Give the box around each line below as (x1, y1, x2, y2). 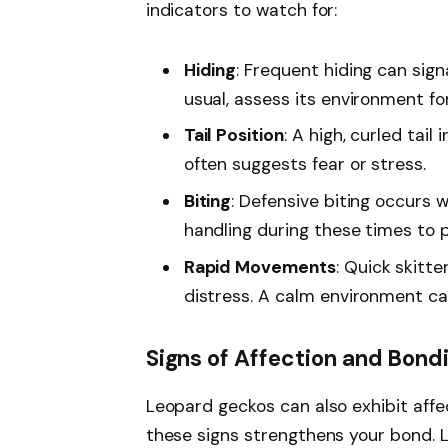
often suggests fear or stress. (183, 153, 427, 176)
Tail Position (183, 124, 284, 147)
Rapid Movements (183, 255, 336, 278)
